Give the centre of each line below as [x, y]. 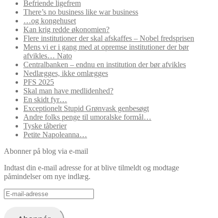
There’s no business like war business [81, 12]
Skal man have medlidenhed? [68, 91]
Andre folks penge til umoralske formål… [87, 117]
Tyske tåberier [45, 126]
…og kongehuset [50, 20]
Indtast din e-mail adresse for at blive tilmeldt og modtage [91, 167]
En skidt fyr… [45, 99]
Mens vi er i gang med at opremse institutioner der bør [106, 47]
